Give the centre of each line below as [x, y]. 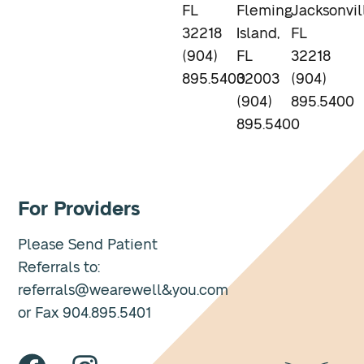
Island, [258, 35]
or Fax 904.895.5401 [85, 314]
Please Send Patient [88, 246]
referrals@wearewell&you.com [123, 291]
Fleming [265, 12]
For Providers [79, 210]
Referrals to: [59, 269]
